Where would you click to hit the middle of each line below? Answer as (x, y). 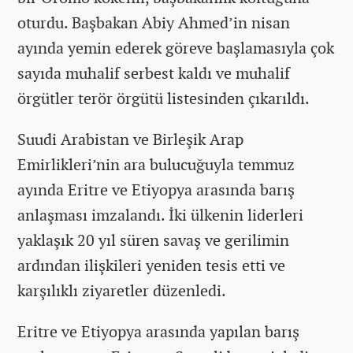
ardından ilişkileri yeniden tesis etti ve (151, 266)
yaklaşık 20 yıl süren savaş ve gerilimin (153, 240)
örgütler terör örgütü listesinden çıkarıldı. (165, 98)
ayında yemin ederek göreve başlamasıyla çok (176, 48)
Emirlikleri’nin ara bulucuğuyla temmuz (156, 165)
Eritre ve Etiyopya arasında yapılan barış (158, 332)
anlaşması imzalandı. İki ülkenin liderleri (160, 215)
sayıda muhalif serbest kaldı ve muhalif (154, 73)
